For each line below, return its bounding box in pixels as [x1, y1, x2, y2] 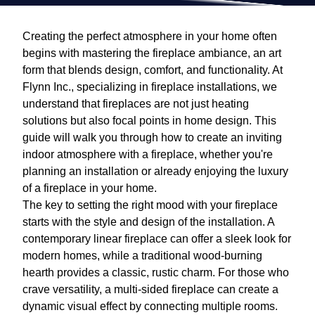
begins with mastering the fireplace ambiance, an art [22, 47, 281, 60]
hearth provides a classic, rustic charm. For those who [22, 266, 289, 279]
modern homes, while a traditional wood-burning [22, 250, 262, 262]
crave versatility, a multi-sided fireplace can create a [22, 283, 278, 296]
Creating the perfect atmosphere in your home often [22, 30, 277, 43]
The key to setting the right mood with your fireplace [22, 199, 278, 212]
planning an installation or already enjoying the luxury [22, 165, 288, 178]
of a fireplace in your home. [22, 182, 157, 195]
